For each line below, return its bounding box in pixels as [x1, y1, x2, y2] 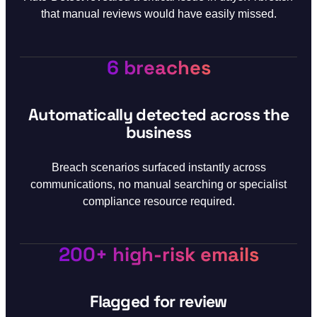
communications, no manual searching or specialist [30, 177, 287, 190]
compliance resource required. [82, 194, 235, 207]
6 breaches [106, 54, 211, 80]
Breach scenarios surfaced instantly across [51, 160, 266, 173]
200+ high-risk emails [58, 241, 259, 267]
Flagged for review [90, 290, 227, 312]
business [125, 121, 192, 143]
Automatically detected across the [28, 103, 289, 125]
